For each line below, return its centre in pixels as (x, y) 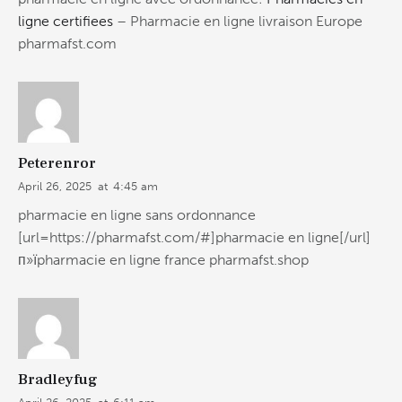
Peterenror (57, 163)
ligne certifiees (66, 22)
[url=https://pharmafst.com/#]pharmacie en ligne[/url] (194, 238)
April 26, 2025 (55, 186)
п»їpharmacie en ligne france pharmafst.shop (163, 260)
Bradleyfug (58, 379)
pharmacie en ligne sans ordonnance (137, 215)
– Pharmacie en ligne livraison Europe (238, 22)
